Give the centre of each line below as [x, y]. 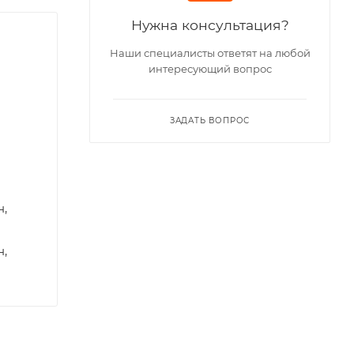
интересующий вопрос [210, 68]
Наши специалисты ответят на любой [210, 53]
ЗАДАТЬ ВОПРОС [210, 120]
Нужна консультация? [210, 24]
